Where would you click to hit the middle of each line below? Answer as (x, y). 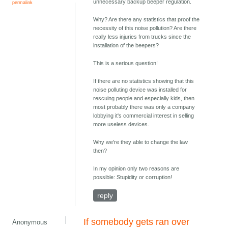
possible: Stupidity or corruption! (133, 177)
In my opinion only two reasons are (136, 169)
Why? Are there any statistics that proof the (147, 20)
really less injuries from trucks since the (142, 37)
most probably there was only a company (144, 107)
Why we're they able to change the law (141, 142)
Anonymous (30, 222)
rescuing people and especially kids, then (144, 98)
